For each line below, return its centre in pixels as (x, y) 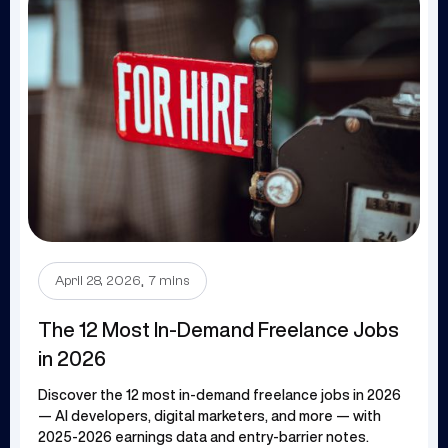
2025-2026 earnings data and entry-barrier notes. (203, 436)
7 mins (169, 280)
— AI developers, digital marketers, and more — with (209, 415)
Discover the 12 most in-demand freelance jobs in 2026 (219, 394)
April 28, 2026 (98, 280)
